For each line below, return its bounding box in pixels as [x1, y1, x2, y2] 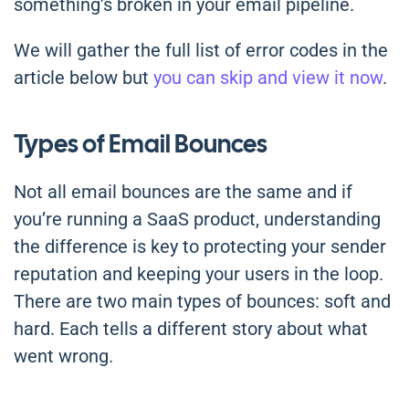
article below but [14, 67, 153, 89]
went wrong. [14, 345, 113, 368]
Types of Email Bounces [14, 128, 267, 161]
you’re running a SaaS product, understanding [14, 208, 381, 231]
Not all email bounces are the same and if [14, 181, 352, 204]
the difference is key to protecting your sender [14, 236, 386, 258]
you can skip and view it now [153, 67, 383, 89]
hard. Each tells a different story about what [14, 318, 368, 341]
